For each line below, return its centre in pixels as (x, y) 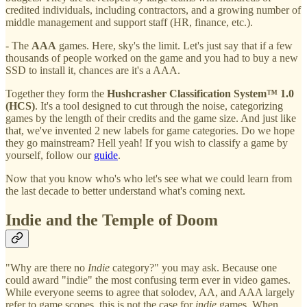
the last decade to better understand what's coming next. (125, 191)
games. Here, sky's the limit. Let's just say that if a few (174, 46)
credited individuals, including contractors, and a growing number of (153, 10)
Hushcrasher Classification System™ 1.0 (200, 94)
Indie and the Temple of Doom (112, 220)
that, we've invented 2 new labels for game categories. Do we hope (150, 131)
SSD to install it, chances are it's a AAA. (93, 71)
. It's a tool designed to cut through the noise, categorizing (159, 106)
